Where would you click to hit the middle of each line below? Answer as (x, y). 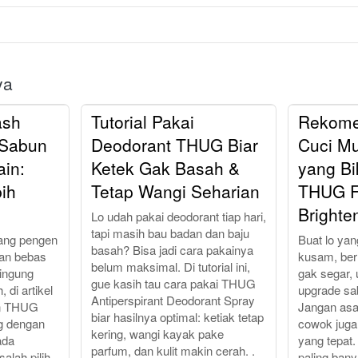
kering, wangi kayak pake (157, 334)
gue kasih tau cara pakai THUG (173, 284)
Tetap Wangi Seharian (175, 191)
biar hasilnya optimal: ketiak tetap (177, 317)
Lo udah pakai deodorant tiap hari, (178, 217)
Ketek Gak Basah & (165, 168)
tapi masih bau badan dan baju (170, 233)
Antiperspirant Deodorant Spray (173, 300)
